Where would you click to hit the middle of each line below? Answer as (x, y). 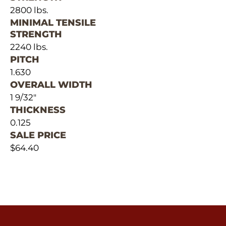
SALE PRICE (38, 135)
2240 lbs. (29, 47)
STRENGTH (36, 35)
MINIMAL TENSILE (53, 23)
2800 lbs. (29, 10)
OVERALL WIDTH (51, 85)
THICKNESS (38, 110)
